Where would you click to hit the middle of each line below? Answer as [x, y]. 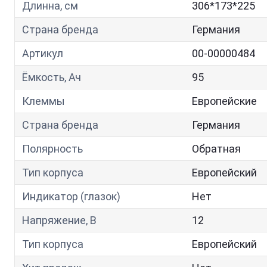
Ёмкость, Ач [52, 77]
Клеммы [44, 101]
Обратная [216, 149]
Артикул [43, 53]
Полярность [52, 149]
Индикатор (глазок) [71, 196]
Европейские [224, 101]
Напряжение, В [59, 220]
